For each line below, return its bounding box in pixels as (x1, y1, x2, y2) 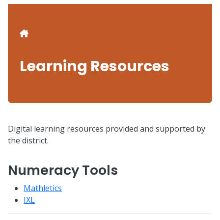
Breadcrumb (20, 27, 106, 45)
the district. (8, 135, 49, 146)
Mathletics (24, 183, 62, 194)
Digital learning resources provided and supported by (8, 123, 205, 135)
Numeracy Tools (8, 161, 121, 180)
